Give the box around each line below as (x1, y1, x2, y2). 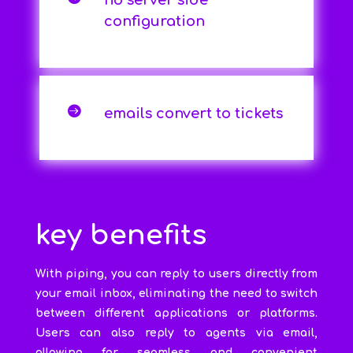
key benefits (35, 220, 206, 251)
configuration (103, 13, 205, 30)
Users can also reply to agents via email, (35, 327, 318, 340)
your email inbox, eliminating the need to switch (35, 288, 318, 300)
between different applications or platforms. (35, 307, 318, 320)
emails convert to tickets (103, 106, 283, 122)
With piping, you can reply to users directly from (35, 268, 318, 281)
